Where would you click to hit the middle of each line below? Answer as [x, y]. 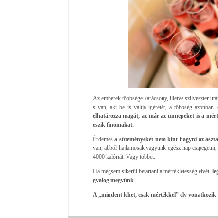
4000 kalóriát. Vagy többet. [124, 156]
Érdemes [103, 139]
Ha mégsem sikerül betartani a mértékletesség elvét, [152, 171]
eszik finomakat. [113, 124]
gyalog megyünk [113, 180]
